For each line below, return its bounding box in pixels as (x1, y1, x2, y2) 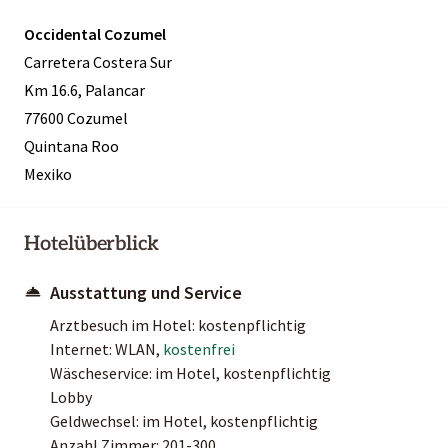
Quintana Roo (24, 135, 119, 156)
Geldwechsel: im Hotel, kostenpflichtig (50, 410, 318, 431)
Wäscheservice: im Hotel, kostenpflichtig (50, 362, 331, 383)
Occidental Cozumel (24, 23, 166, 44)
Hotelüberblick (24, 231, 160, 256)
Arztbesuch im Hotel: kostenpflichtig (50, 314, 306, 335)
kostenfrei (163, 338, 235, 359)
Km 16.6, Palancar (24, 79, 145, 100)
